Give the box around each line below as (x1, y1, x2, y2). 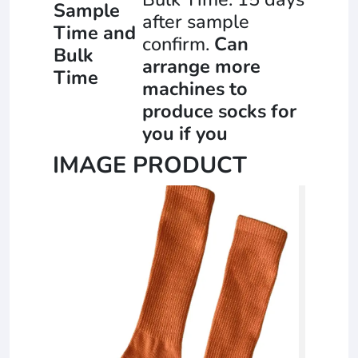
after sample (142, 8, 249, 34)
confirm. (142, 30, 214, 57)
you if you (142, 120, 228, 146)
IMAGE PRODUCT (53, 149, 253, 181)
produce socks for (142, 97, 296, 124)
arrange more (142, 53, 261, 79)
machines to (142, 75, 248, 101)
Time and (54, 19, 136, 46)
